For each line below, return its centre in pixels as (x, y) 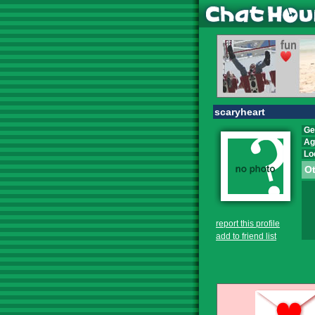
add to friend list (246, 236)
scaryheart (240, 112)
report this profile (248, 224)
